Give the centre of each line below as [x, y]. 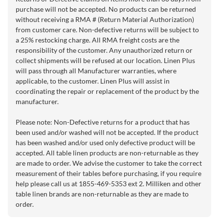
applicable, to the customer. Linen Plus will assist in [93, 81]
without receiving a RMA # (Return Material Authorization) [105, 19]
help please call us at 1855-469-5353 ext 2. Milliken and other [109, 184]
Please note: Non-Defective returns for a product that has [103, 122]
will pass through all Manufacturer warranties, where [96, 71]
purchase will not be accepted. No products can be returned [106, 9]
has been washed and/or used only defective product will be [105, 142]
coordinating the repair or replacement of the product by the [107, 91]
